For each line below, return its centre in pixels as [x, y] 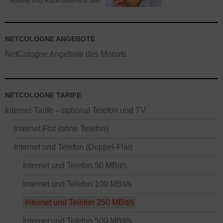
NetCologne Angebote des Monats [66, 54]
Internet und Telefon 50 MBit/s [75, 166]
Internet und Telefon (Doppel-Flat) [73, 147]
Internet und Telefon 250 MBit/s [79, 202]
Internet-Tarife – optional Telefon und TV [75, 110]
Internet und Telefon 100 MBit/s [77, 184]
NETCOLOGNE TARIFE [43, 95]
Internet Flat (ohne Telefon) [61, 129]
